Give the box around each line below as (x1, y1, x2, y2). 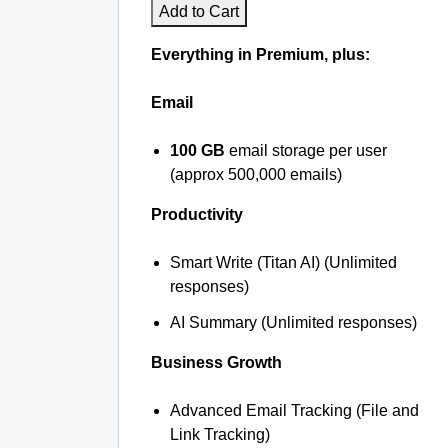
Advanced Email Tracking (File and (170, 402, 420, 419)
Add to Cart (159, 3, 239, 20)
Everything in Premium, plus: (151, 46, 370, 63)
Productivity (151, 206, 243, 223)
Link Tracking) (170, 426, 271, 443)
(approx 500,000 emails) (170, 166, 343, 183)
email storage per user (225, 142, 388, 159)
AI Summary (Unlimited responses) (170, 314, 418, 331)
